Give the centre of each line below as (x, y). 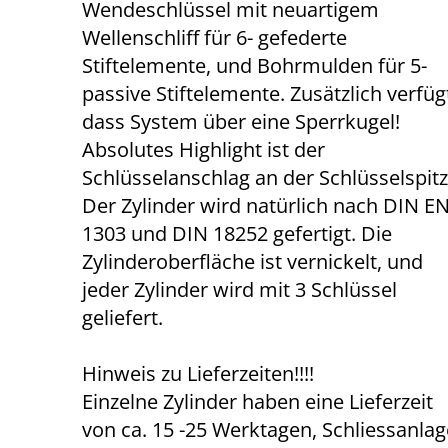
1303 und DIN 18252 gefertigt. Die (237, 233)
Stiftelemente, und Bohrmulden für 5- (255, 65)
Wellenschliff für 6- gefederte (215, 37)
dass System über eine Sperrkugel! (241, 121)
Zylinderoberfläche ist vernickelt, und (253, 261)
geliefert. (123, 317)
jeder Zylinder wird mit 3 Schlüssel (240, 289)
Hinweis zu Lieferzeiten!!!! (198, 373)
